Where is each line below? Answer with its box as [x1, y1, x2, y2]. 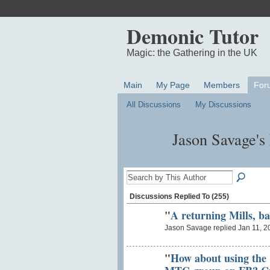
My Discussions [195, 100, 252, 110]
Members [203, 80, 240, 90]
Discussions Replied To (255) [129, 192, 229, 201]
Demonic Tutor [126, 21, 259, 51]
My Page [155, 80, 190, 90]
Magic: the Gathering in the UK [126, 48, 257, 58]
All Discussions [126, 100, 181, 110]
